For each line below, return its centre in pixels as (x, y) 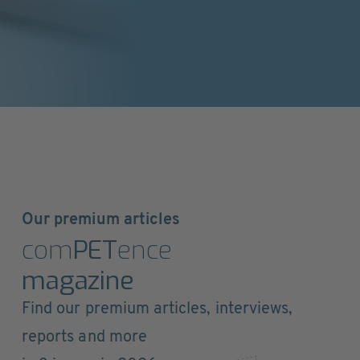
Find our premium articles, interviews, (157, 309)
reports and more (84, 337)
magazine (78, 280)
